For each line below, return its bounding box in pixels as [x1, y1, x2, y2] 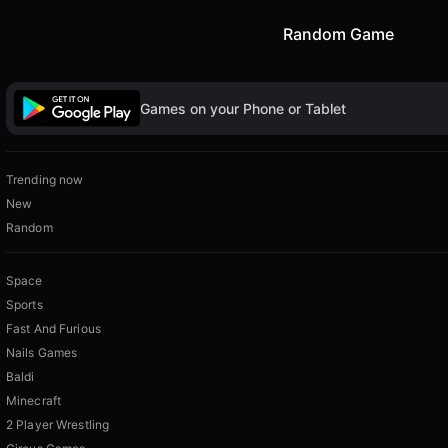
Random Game [282, 23, 394, 44]
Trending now [6, 172, 84, 188]
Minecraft [6, 393, 62, 409]
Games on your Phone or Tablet [140, 99, 346, 117]
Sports [6, 297, 43, 313]
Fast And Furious [6, 321, 101, 337]
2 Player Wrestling [6, 417, 110, 433]
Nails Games [6, 345, 78, 361]
